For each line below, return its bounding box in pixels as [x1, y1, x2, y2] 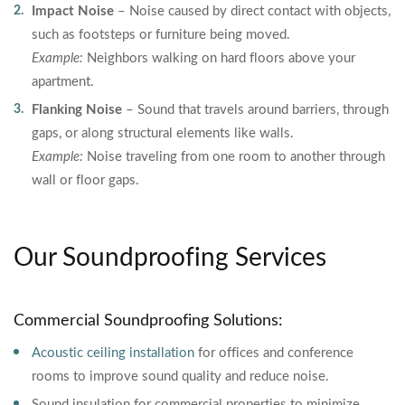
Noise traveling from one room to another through [83, 150, 385, 164]
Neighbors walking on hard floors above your [83, 52, 355, 65]
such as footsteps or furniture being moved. [32, 28, 290, 42]
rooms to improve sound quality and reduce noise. [32, 370, 329, 383]
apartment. [32, 75, 94, 89]
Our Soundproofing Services [14, 245, 326, 270]
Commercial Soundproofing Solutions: [14, 313, 283, 329]
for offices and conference [194, 346, 353, 360]
